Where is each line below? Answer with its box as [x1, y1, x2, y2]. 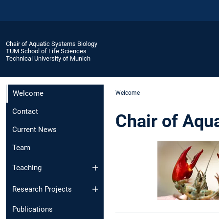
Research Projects [12, 185, 72, 194]
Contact [12, 107, 38, 116]
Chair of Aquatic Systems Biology [6, 40, 97, 47]
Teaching [12, 163, 42, 172]
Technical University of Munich [6, 54, 90, 62]
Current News [12, 125, 57, 134]
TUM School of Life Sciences [6, 47, 87, 55]
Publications [12, 205, 53, 214]
